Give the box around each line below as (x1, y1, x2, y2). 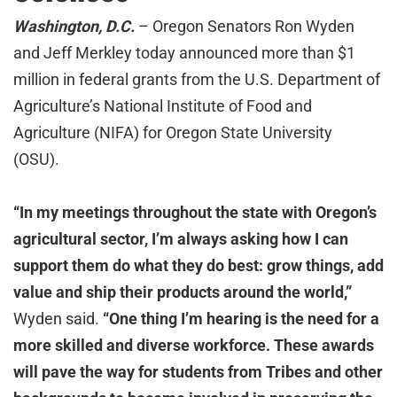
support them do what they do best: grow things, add (13, 256, 384, 275)
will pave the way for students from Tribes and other (13, 362, 383, 381)
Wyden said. (13, 309, 103, 328)
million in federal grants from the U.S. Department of (13, 70, 380, 89)
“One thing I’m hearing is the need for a (103, 309, 379, 328)
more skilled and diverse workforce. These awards (13, 336, 374, 354)
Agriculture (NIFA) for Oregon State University (13, 123, 332, 142)
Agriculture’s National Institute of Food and (13, 97, 312, 115)
